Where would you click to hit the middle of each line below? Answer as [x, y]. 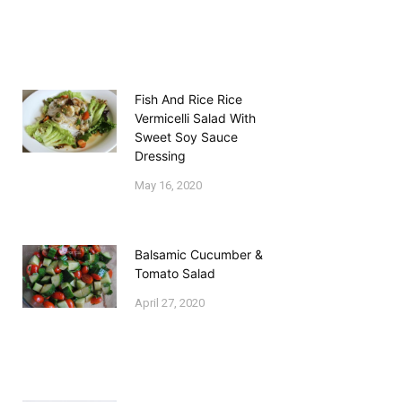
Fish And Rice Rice [189, 99]
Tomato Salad [175, 273]
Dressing [161, 155]
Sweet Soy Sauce [187, 136]
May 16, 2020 [169, 185]
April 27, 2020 [170, 302]
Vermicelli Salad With [196, 118]
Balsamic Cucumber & [199, 254]
